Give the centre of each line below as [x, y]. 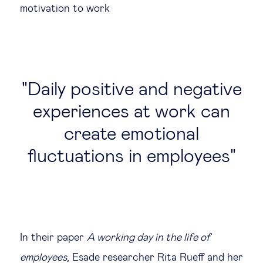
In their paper [53, 238]
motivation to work [66, 9]
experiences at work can [131, 112]
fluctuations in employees [129, 157]
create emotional [131, 134]
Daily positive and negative [134, 90]
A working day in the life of [149, 238]
